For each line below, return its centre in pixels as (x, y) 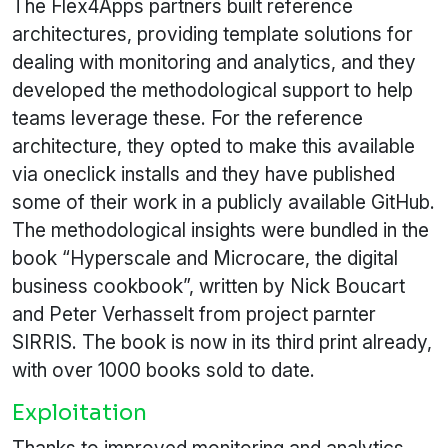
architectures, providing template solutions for (212, 34)
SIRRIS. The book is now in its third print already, (222, 342)
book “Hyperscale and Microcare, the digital (205, 258)
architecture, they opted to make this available (213, 146)
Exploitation (79, 413)
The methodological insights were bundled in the (220, 230)
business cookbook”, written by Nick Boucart (208, 286)
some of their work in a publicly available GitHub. (223, 202)
